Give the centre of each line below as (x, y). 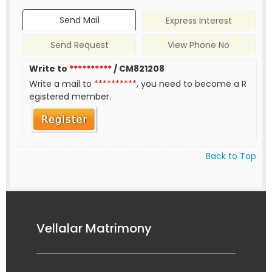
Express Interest (199, 21)
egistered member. (70, 97)
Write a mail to (62, 84)
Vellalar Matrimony (94, 228)
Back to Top (231, 156)
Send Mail (79, 20)
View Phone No (199, 45)
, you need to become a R (192, 84)
